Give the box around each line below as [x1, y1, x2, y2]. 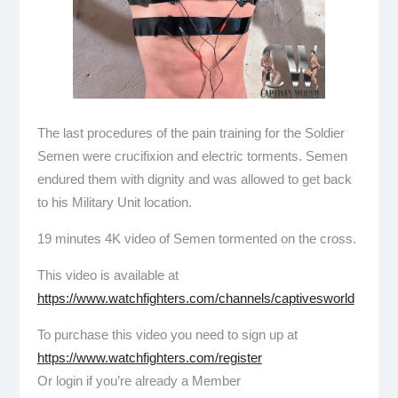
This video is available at [36, 267, 179, 283]
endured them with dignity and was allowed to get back [36, 171, 352, 187]
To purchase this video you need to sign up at [36, 326, 298, 342]
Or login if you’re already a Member [36, 372, 241, 388]
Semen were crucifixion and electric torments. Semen [36, 147, 347, 163]
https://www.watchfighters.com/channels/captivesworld [36, 290, 354, 306]
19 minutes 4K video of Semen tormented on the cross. [36, 230, 356, 246]
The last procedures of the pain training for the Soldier [36, 124, 345, 140]
